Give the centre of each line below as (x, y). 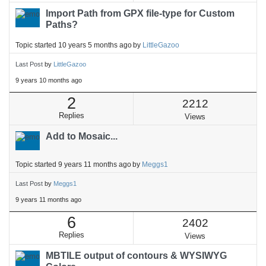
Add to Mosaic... (82, 136)
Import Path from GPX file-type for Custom (140, 13)
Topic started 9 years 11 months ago (73, 164)
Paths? (62, 25)
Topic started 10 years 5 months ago (74, 45)
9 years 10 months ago (49, 80)
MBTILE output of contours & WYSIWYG (136, 256)
